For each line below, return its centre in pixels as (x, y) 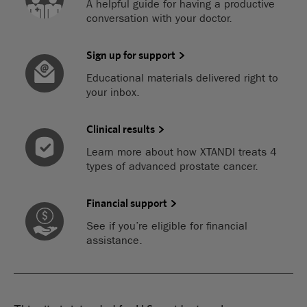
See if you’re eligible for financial (167, 225)
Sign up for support (131, 55)
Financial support (127, 203)
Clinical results (121, 129)
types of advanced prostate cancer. (173, 166)
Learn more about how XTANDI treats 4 (182, 151)
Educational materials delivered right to (183, 77)
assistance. (115, 240)
